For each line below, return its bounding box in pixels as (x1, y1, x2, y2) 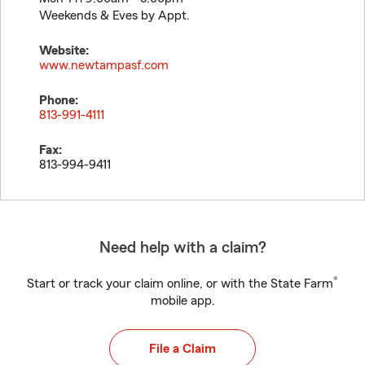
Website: (39, 44, 89, 57)
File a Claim (149, 342, 216, 355)
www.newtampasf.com (39, 59, 169, 72)
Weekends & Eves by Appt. (39, 9, 190, 22)
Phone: (39, 94, 78, 107)
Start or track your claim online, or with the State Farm (27, 277, 333, 290)
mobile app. (150, 294, 215, 307)
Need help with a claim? (99, 240, 266, 256)
